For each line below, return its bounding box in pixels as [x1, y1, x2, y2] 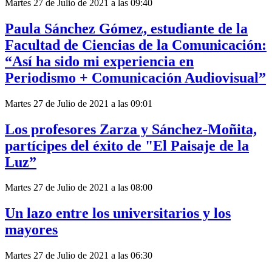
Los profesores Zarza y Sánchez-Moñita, [5, 121, 257, 137]
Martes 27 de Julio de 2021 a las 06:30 [5, 250, 152, 261]
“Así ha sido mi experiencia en [5, 53, 194, 69]
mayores [5, 222, 58, 238]
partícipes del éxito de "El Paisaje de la [5, 137, 249, 154]
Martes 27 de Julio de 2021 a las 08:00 [5, 182, 152, 193]
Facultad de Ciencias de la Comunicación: [5, 36, 267, 53]
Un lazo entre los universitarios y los [5, 205, 231, 222]
